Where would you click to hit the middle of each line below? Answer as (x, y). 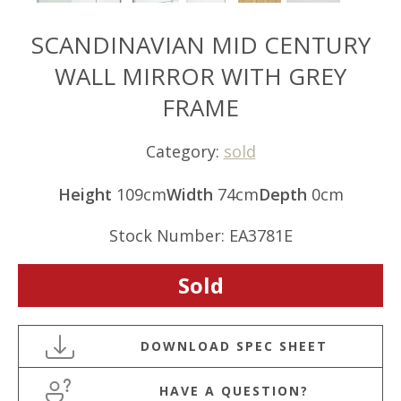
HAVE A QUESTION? (234, 391)
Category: (184, 151)
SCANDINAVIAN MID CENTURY (200, 44)
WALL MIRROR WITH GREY (200, 76)
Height (85, 194)
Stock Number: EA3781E (200, 235)
